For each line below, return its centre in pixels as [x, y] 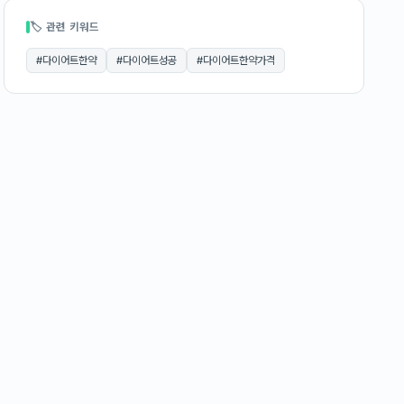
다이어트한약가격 [239, 60]
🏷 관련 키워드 [64, 27]
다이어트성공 [150, 60]
